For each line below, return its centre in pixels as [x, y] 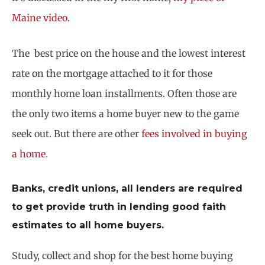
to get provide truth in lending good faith [119, 207]
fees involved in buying [193, 133]
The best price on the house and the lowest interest [129, 53]
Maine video [40, 18]
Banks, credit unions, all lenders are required [127, 189]
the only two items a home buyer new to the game [125, 113]
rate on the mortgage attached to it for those [112, 73]
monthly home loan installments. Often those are [124, 93]
